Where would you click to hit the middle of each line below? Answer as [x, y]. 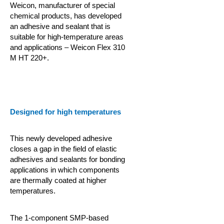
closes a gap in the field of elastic [63, 149]
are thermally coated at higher [58, 180]
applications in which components [65, 170]
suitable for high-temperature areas [67, 37]
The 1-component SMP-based [59, 218]
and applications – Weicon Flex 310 [67, 47]
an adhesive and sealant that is [60, 26]
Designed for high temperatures [65, 112]
